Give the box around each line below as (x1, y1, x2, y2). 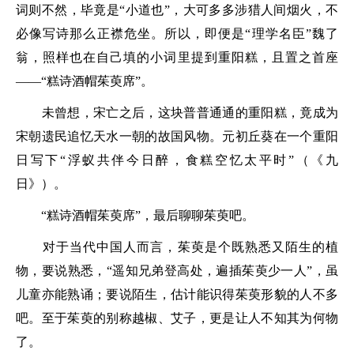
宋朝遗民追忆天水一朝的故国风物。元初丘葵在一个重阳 (16, 130, 338, 143)
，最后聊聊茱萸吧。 (141, 209, 254, 222)
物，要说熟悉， (16, 264, 107, 277)
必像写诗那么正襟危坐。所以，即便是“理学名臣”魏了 (16, 27, 338, 40)
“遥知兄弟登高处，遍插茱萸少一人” (106, 264, 313, 277)
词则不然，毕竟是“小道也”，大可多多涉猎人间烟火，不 (16, 3, 338, 17)
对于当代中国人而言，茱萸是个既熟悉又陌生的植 (16, 240, 338, 254)
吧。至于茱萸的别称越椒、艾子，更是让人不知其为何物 (16, 311, 338, 325)
